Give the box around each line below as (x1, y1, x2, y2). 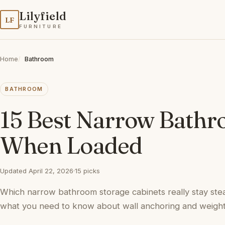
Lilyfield (19, 9, 67, 24)
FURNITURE (19, 23, 62, 29)
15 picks (75, 167, 100, 175)
